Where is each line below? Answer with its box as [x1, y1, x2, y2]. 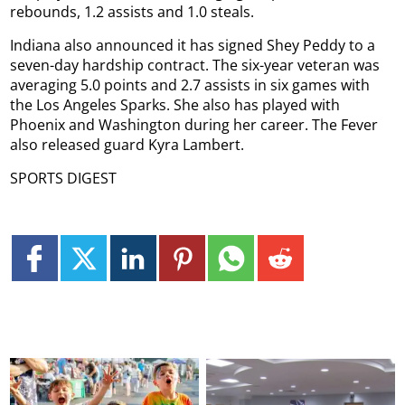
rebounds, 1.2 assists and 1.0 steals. [10, 2, 255, 23]
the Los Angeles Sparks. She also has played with [10, 95, 341, 116]
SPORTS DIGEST [10, 168, 118, 189]
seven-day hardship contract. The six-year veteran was [10, 55, 381, 76]
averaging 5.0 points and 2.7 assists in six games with [10, 75, 371, 96]
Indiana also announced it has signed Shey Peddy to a [10, 35, 376, 56]
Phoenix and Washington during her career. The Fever [10, 115, 379, 136]
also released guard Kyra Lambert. [10, 135, 245, 155]
